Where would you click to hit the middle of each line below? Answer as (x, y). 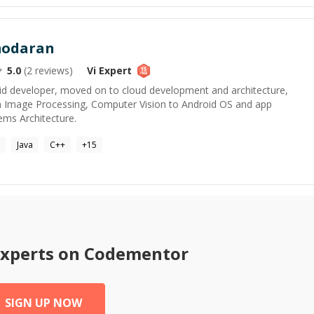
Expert (114, 70)
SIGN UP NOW (43, 303)
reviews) (53, 70)
